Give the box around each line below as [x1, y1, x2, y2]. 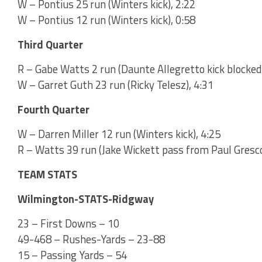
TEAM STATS [18, 166, 77, 182]
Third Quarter [18, 36, 83, 53]
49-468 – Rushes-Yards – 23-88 [18, 230, 165, 247]
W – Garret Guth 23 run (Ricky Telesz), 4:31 [18, 76, 213, 93]
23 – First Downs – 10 [18, 215, 119, 232]
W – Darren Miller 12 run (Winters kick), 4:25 [18, 125, 220, 142]
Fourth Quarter [18, 101, 89, 118]
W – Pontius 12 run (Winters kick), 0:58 [18, 11, 195, 28]
